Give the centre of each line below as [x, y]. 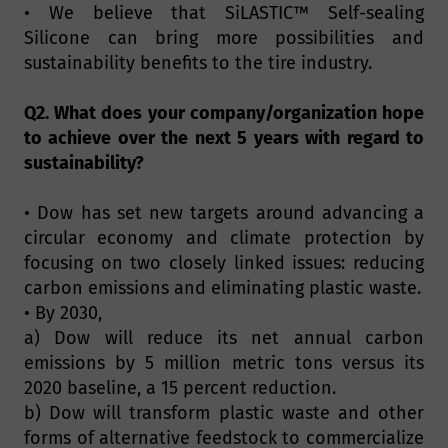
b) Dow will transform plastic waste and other [224, 413]
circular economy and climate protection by [224, 238]
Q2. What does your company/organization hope [224, 113]
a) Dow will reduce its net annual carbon [224, 338]
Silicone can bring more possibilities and [224, 38]
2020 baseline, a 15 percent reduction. [180, 388]
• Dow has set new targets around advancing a [224, 213]
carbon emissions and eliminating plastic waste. [222, 288]
